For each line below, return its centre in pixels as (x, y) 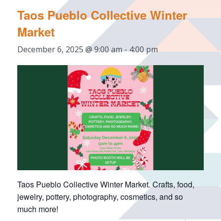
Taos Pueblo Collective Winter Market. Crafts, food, (106, 184)
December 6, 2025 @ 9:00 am (70, 49)
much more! (38, 209)
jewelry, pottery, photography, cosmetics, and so (100, 196)
